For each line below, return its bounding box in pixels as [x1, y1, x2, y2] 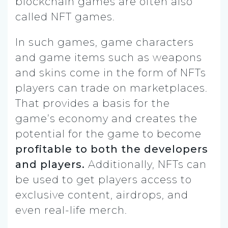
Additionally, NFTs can [85, 158, 207, 170]
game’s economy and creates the [15, 112, 197, 125]
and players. [15, 158, 85, 170]
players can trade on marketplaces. [15, 81, 208, 94]
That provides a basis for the [15, 97, 170, 109]
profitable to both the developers [15, 142, 208, 155]
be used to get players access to [15, 173, 192, 186]
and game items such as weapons [15, 51, 202, 64]
